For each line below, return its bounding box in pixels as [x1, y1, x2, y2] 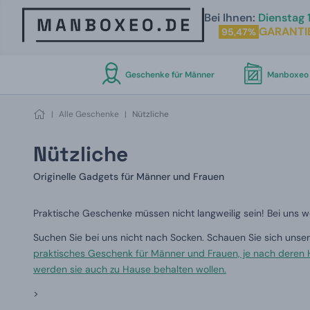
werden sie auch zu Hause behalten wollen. [33, 263, 226, 275]
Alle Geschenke [59, 109, 119, 120]
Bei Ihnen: [203, 10, 255, 25]
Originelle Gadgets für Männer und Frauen [33, 170, 224, 183]
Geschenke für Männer [125, 69, 215, 80]
